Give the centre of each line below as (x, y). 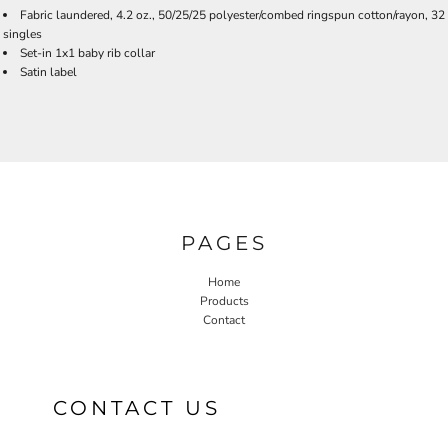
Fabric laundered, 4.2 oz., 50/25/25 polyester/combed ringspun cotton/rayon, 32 (232, 15)
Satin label (48, 72)
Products (224, 300)
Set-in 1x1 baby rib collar (87, 53)
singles (22, 34)
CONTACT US (137, 407)
